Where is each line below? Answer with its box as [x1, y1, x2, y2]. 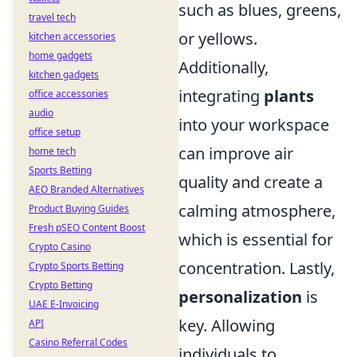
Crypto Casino [29, 240, 91, 253]
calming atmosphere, [178, 199, 335, 222]
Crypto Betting [29, 278, 92, 292]
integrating [178, 84, 264, 107]
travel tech [29, 10, 76, 24]
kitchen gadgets [29, 68, 99, 81]
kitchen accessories [29, 29, 116, 43]
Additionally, [178, 56, 269, 78]
